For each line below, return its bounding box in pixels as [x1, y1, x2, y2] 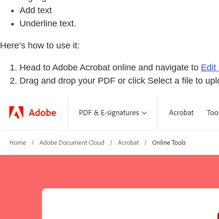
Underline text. [20, 19, 76, 29]
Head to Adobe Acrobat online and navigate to [20, 63, 201, 73]
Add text [20, 5, 52, 16]
